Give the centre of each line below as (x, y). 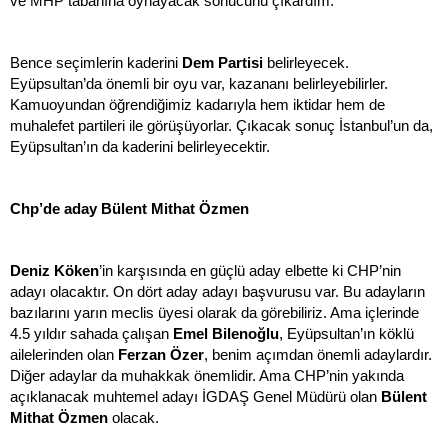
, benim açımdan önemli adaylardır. (318, 355)
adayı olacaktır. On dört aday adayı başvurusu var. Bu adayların (217, 292)
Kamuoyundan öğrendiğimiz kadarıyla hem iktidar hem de (197, 105)
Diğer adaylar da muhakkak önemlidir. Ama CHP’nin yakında (207, 376)
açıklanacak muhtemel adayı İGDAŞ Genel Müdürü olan (195, 397)
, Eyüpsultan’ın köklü (346, 334)
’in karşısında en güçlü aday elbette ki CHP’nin (250, 271)
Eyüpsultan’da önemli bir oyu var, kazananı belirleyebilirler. (199, 84)
